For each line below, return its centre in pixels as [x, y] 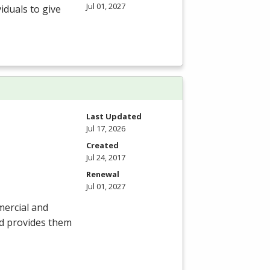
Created [102, 146]
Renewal [103, 174]
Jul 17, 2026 [106, 129]
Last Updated [114, 117]
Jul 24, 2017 [106, 158]
